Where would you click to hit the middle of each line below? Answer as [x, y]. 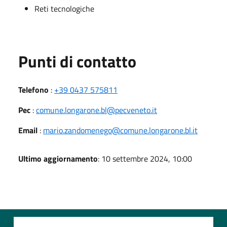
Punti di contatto [77, 61]
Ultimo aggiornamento [58, 158]
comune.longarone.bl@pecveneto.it [97, 110]
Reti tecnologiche [64, 8]
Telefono [33, 89]
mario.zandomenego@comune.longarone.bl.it [120, 130]
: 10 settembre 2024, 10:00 [145, 158]
